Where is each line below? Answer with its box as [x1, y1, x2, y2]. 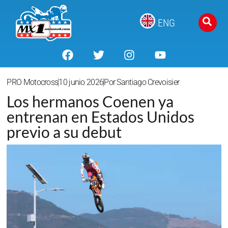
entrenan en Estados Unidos [7, 107, 195, 126]
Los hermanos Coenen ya [7, 92, 174, 111]
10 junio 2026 [59, 77, 104, 88]
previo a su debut [7, 123, 122, 141]
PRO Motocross [7, 77, 59, 88]
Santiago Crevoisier [115, 77, 180, 88]
